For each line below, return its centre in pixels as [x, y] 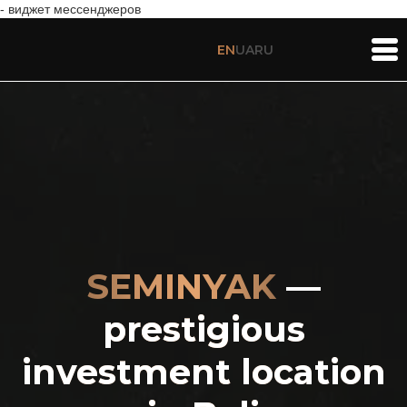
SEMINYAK [186, 286]
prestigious [203, 329]
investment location [203, 372]
